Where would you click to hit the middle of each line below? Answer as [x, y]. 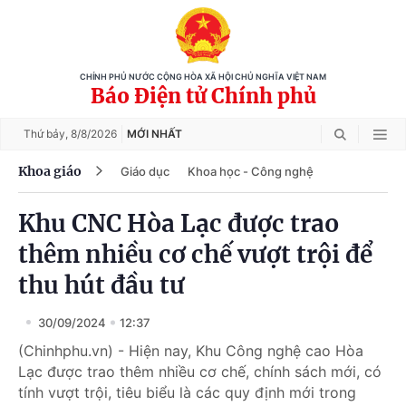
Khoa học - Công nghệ [251, 171]
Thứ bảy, [47, 134]
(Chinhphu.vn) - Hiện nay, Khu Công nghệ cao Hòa [191, 351]
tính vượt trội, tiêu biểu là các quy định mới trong [187, 392]
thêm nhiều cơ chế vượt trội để [195, 254]
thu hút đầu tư [101, 285]
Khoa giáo [50, 171]
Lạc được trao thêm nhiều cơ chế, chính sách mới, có [200, 372]
